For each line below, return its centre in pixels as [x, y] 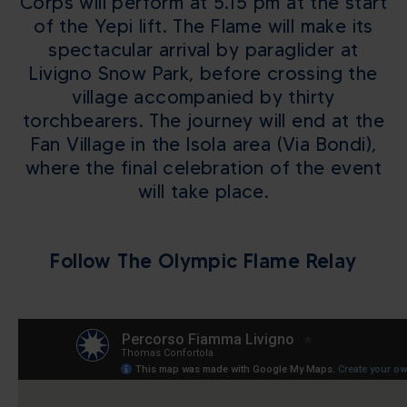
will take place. [203, 191]
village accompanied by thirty [203, 96]
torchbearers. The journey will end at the [203, 120]
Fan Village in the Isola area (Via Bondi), [203, 144]
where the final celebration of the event [203, 167]
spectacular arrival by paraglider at [203, 49]
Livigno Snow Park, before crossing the [203, 73]
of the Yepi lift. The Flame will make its [203, 25]
